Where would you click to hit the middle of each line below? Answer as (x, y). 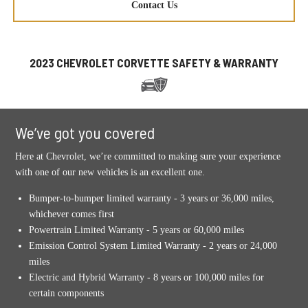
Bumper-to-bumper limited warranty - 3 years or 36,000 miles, (152, 199)
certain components (67, 294)
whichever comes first (72, 214)
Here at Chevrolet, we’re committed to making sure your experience (148, 157)
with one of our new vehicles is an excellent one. (110, 173)
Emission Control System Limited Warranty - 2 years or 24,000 (153, 246)
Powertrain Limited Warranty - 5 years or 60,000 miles (137, 230)
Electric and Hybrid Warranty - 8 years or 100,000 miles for (147, 278)
